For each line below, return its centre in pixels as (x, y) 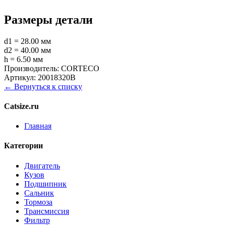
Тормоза (38, 202)
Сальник (39, 193)
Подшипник (45, 184)
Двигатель (42, 165)
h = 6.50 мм (23, 59)
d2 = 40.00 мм (27, 50)
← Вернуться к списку (43, 86)
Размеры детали (48, 19)
